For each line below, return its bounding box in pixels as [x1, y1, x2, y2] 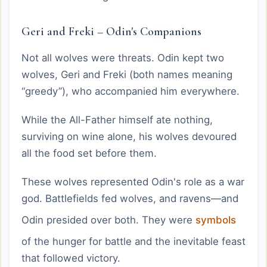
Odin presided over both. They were [21, 214, 195, 226]
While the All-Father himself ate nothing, [21, 114, 213, 126]
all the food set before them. [21, 147, 157, 159]
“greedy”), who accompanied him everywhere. [21, 85, 240, 97]
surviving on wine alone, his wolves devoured [21, 131, 237, 142]
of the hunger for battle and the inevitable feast [21, 235, 246, 247]
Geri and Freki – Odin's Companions [21, 24, 201, 39]
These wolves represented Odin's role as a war [21, 176, 244, 188]
